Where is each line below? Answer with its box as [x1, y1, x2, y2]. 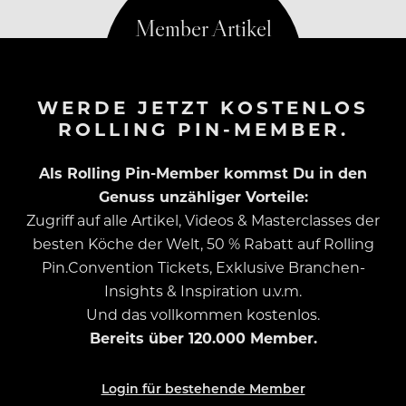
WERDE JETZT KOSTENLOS [37, 93, 369, 119]
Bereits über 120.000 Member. [89, 327, 317, 347]
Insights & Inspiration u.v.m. [104, 280, 302, 300]
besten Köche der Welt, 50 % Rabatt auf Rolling [32, 233, 374, 253]
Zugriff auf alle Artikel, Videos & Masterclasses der [26, 209, 380, 229]
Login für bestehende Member [101, 379, 305, 397]
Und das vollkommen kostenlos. [86, 304, 320, 324]
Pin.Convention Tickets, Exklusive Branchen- [41, 256, 365, 276]
